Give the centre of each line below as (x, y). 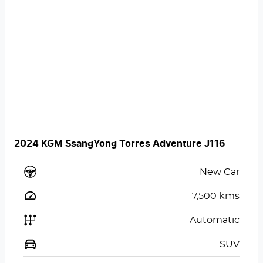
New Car (219, 172)
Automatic (214, 220)
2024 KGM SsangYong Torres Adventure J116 (120, 144)
